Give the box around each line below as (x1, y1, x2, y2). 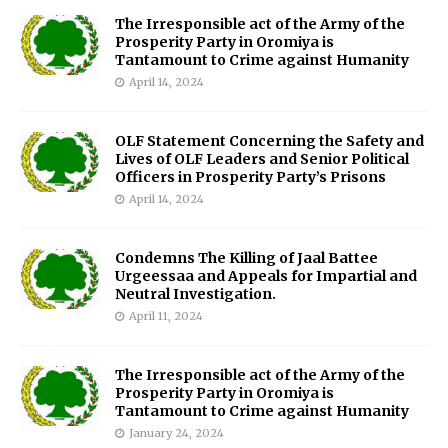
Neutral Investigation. (115, 285, 276, 304)
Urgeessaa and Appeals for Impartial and (115, 267, 417, 286)
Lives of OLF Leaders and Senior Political (115, 150, 409, 169)
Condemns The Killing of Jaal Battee (115, 249, 378, 268)
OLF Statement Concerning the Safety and (115, 132, 424, 151)
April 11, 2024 (129, 309, 203, 324)
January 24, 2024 (129, 426, 224, 441)
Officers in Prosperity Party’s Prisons (115, 168, 386, 187)
